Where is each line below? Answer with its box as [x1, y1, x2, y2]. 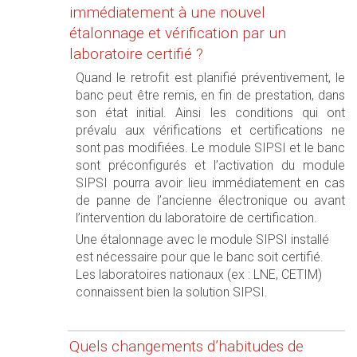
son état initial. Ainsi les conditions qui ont [76, 105, 345, 120]
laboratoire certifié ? [69, 45, 203, 63]
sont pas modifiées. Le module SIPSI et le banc [76, 140, 345, 155]
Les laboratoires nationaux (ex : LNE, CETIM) [76, 267, 322, 282]
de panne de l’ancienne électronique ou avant [76, 193, 345, 208]
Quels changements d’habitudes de [69, 337, 304, 355]
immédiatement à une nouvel [69, 3, 265, 22]
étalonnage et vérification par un [69, 24, 286, 42]
